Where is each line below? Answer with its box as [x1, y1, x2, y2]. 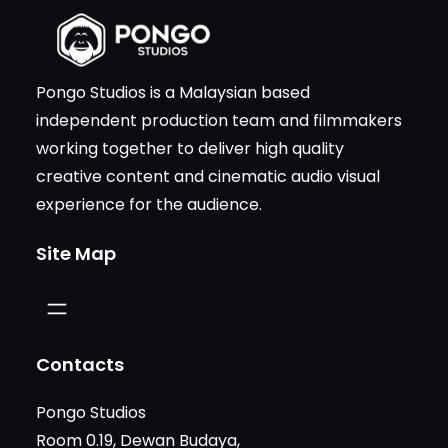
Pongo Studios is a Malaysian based [36, 80, 310, 104]
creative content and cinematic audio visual [36, 164, 380, 188]
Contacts [36, 351, 124, 377]
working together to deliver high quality [36, 136, 344, 160]
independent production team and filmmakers [36, 108, 402, 132]
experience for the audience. [36, 192, 262, 216]
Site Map [36, 240, 116, 266]
